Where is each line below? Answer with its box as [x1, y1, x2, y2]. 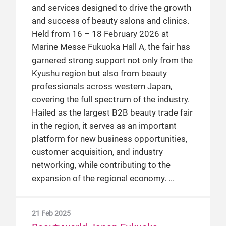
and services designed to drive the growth [32, 3, 191, 13]
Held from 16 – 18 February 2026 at [32, 29, 169, 39]
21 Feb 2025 [32, 209, 71, 217]
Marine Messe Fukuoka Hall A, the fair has [32, 42, 190, 52]
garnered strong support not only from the [32, 55, 193, 65]
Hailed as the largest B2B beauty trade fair [32, 108, 193, 118]
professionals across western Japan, [32, 82, 172, 91]
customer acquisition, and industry [32, 147, 163, 157]
